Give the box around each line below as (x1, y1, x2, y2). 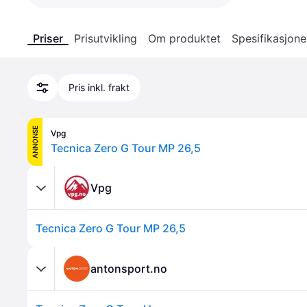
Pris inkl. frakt (69, 82, 130, 93)
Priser (33, 32, 63, 45)
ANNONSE (31, 125, 39, 158)
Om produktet (148, 32, 221, 45)
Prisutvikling (74, 32, 137, 45)
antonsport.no (90, 261, 167, 275)
